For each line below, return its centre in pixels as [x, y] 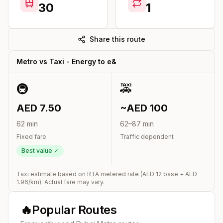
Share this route [117, 39]
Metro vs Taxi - [44, 61]
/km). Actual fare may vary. [66, 182]
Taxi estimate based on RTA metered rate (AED [86, 174]
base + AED [179, 174]
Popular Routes [74, 210]
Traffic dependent [147, 136]
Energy [84, 61]
